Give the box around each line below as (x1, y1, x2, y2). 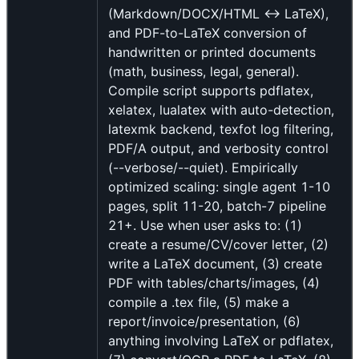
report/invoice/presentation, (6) (108, 313, 301, 330)
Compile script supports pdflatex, (108, 83, 313, 99)
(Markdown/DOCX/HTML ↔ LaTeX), (108, 6, 329, 22)
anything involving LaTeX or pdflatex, (108, 333, 333, 349)
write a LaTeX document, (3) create (108, 256, 322, 272)
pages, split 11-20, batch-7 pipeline (108, 198, 326, 215)
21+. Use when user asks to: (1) (108, 217, 302, 234)
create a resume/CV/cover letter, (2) (108, 236, 329, 253)
